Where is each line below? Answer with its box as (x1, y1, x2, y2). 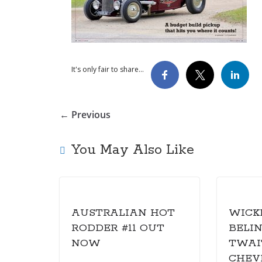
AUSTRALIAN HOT (71, 206, 175, 219)
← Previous (60, 108, 111, 121)
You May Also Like (71, 141, 194, 158)
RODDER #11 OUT (71, 221, 164, 235)
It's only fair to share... (71, 64, 144, 74)
